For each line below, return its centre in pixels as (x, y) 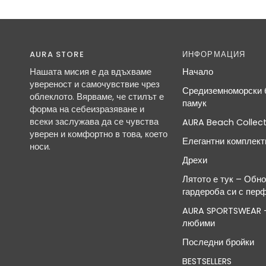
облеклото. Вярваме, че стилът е (97, 97)
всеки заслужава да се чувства (94, 122)
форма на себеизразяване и (87, 109)
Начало (197, 72)
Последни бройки (218, 242)
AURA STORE (57, 54)
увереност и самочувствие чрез (95, 84)
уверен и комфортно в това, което (99, 134)
